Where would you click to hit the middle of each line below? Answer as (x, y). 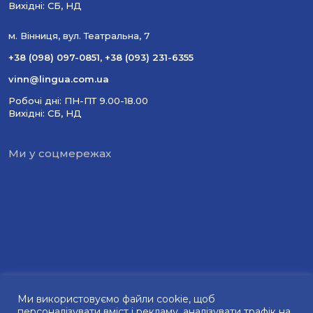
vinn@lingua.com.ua (59, 79)
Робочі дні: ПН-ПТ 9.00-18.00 (78, 101)
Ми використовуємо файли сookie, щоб (116, 299)
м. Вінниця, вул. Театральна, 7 (79, 36)
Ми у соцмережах (60, 154)
